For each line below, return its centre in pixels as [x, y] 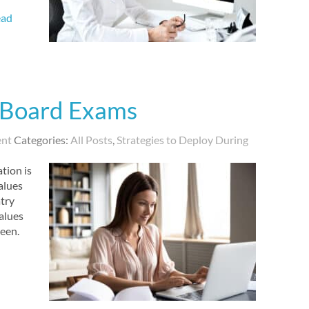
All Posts [91, 140]
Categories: [42, 140]
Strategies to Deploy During [182, 140]
